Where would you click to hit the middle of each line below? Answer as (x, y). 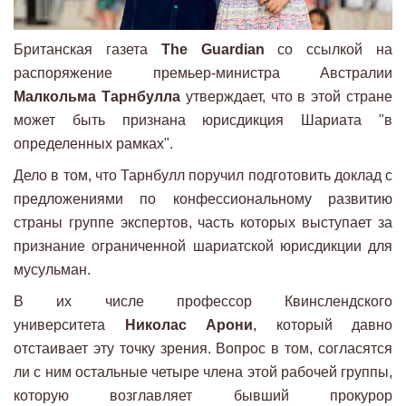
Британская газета (87, 49)
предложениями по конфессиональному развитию (203, 198)
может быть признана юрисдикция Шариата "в (203, 120)
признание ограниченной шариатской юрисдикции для (203, 246)
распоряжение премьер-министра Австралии (203, 72)
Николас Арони (188, 324)
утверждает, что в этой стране (286, 96)
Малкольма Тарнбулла (97, 96)
